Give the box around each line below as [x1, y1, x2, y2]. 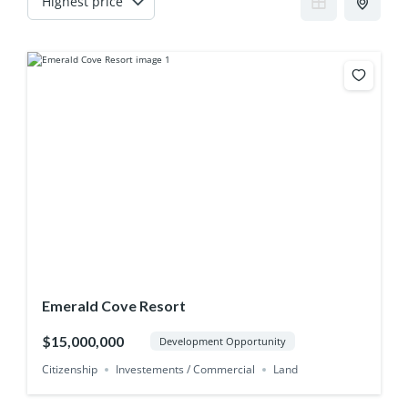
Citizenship [41, 361, 97, 377]
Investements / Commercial [115, 361, 255, 377]
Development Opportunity [159, 334, 287, 349]
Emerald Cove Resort [41, 297, 186, 315]
